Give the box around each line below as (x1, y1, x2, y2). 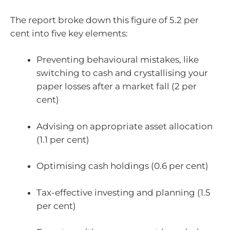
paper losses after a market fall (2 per (36, 81, 197, 92)
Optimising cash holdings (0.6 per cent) (36, 161, 208, 171)
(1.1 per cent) (36, 134, 89, 145)
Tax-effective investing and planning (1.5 (36, 187, 210, 198)
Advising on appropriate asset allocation (36, 121, 213, 131)
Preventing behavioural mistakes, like (36, 54, 199, 65)
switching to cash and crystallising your (36, 68, 208, 79)
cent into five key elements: (10, 28, 128, 39)
